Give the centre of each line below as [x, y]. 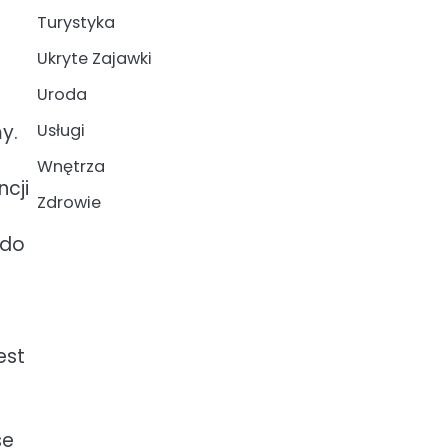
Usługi [60, 130]
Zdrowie [68, 202]
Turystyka [75, 22]
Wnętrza [70, 166]
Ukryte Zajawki [94, 58]
